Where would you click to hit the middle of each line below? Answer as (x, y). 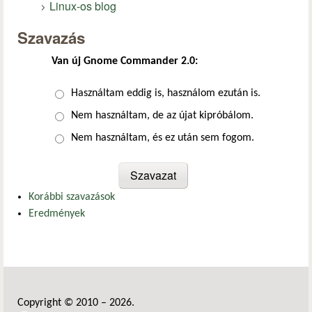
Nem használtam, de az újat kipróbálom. (162, 115)
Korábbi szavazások (72, 197)
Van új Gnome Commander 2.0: (125, 61)
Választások (82, 93)
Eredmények (57, 213)
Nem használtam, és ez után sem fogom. (163, 138)
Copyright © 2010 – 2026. (77, 303)
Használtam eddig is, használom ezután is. (166, 93)
